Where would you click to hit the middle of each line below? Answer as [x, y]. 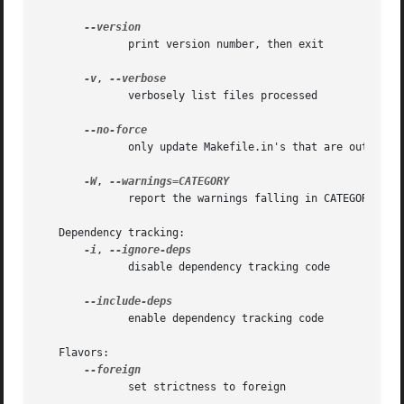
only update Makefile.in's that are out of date [65, 147]
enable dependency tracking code [65, 319]
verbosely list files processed [65, 96]
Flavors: [75, 353]
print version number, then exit [65, 45]
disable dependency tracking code [65, 267]
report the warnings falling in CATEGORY [65, 199]
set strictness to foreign [65, 387]
